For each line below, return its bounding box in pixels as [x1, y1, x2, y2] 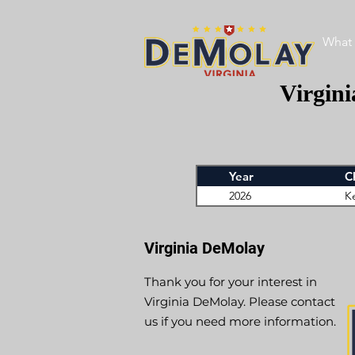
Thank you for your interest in [144, 274, 317, 289]
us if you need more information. [144, 314, 336, 329]
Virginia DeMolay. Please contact [144, 294, 335, 309]
